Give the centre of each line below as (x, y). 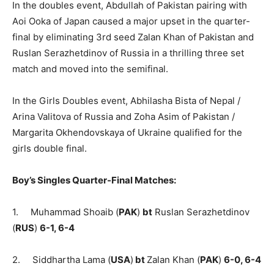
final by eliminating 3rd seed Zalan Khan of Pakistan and (133, 37)
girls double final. (50, 148)
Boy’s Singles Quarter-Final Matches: (94, 180)
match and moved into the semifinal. (90, 68)
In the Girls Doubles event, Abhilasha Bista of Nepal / (126, 100)
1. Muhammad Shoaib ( (65, 212)
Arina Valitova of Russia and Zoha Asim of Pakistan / (124, 116)
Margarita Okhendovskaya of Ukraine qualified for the (127, 132)
